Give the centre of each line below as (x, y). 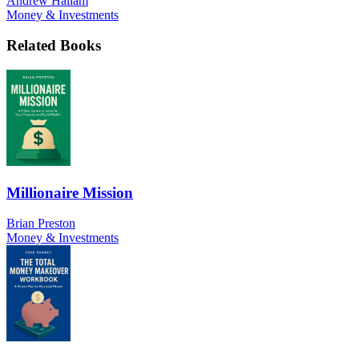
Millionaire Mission (70, 192)
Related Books (54, 46)
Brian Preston (41, 224)
